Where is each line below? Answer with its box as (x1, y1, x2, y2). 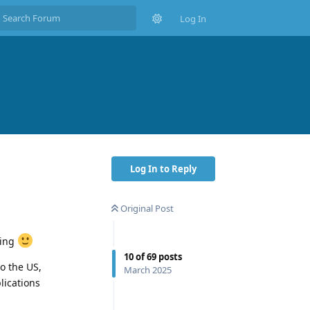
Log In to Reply (130, 162, 197, 175)
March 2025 (124, 263, 172, 276)
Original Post (120, 201, 174, 215)
